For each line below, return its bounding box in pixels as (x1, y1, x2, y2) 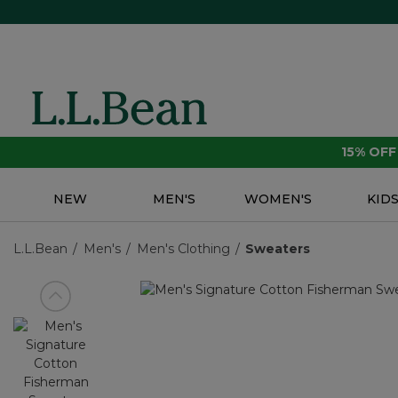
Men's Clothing (136, 241, 230, 258)
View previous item (39, 296, 158, 313)
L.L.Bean (13, 241, 68, 258)
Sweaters (245, 241, 311, 258)
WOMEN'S (244, 191, 313, 208)
